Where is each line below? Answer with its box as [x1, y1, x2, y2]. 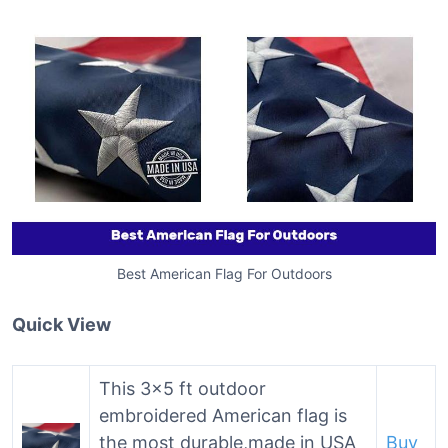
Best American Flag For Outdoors [116, 265, 332, 282]
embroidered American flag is [99, 405, 347, 426]
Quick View [12, 314, 111, 335]
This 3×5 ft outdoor [99, 378, 266, 399]
